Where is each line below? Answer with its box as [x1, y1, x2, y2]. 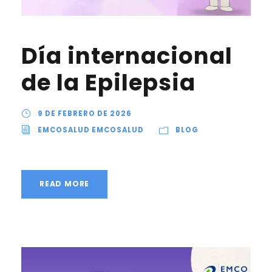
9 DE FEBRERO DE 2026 [38, 108, 132, 118]
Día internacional [21, 39, 233, 72]
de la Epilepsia [21, 66, 195, 98]
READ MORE [39, 178, 90, 189]
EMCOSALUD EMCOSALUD [38, 124, 144, 135]
